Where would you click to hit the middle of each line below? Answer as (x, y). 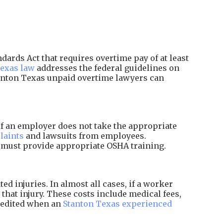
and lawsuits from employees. (85, 136)
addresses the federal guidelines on (107, 68)
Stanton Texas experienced (117, 204)
